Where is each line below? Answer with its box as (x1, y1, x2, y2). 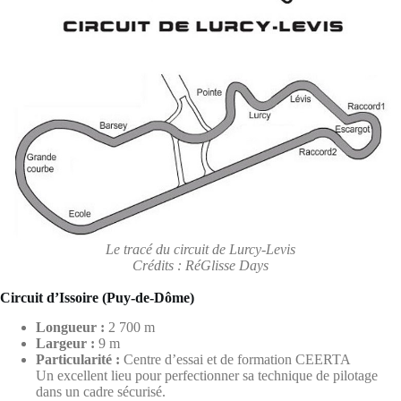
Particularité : (36, 352, 120, 367)
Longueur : (36, 320, 105, 335)
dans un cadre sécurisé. (36, 384, 166, 399)
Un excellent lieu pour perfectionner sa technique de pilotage (36, 368, 378, 383)
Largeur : (36, 336, 95, 351)
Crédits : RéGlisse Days (132, 258, 269, 274)
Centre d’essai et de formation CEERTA (120, 352, 351, 367)
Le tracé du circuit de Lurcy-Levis (106, 242, 295, 258)
